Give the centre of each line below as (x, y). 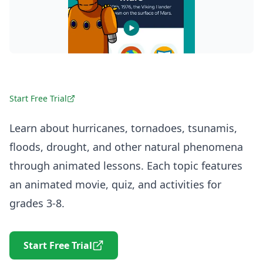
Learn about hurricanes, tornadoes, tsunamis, (123, 128)
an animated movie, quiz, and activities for (115, 184)
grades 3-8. (37, 203)
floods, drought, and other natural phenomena (126, 147)
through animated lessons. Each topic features (126, 166)
